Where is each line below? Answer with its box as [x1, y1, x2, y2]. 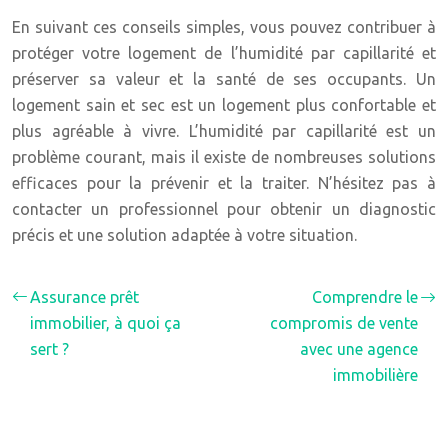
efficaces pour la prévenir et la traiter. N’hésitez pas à [12, 174, 436, 192]
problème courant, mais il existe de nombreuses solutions [12, 148, 436, 166]
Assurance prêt [30, 288, 139, 306]
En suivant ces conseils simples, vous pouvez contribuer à [12, 18, 436, 36]
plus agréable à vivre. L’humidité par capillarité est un [12, 122, 436, 140]
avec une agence [300, 340, 418, 358]
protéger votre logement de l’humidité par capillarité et [12, 44, 436, 62]
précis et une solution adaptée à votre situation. [12, 226, 357, 244]
